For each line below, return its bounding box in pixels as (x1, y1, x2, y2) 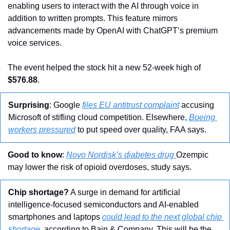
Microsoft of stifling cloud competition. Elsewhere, (8, 113, 189, 122)
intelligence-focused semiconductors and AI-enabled (8, 200, 199, 209)
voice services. (8, 39, 64, 48)
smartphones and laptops (8, 213, 102, 222)
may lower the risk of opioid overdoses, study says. (8, 163, 191, 172)
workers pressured (8, 125, 75, 135)
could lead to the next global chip (102, 213, 222, 222)
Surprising (8, 101, 49, 110)
